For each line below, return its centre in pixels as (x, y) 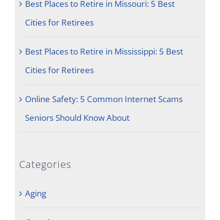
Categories (45, 164)
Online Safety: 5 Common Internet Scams (104, 99)
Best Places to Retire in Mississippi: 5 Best (104, 51)
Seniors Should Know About (77, 117)
